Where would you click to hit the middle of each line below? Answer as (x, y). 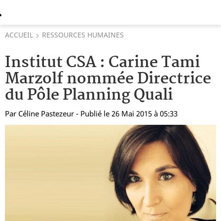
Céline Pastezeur (46, 113)
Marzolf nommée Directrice (108, 79)
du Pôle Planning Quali (89, 95)
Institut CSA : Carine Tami (102, 63)
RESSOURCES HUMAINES (83, 35)
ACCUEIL (19, 35)
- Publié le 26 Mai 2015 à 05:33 (127, 113)
